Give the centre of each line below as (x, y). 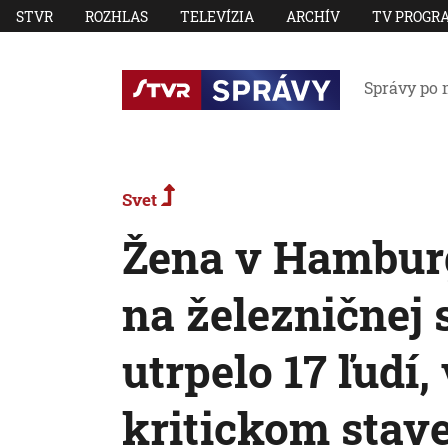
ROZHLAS (116, 16)
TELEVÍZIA (217, 16)
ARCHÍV (313, 16)
